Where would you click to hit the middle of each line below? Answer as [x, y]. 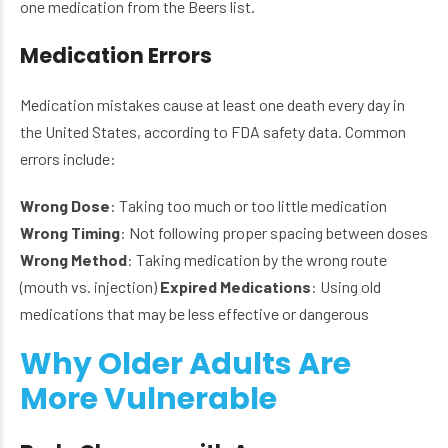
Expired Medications [235, 287]
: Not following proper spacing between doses [274, 233]
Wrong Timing [70, 233]
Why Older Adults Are [185, 364]
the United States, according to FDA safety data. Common [213, 132]
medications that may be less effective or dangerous [194, 314]
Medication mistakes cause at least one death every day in [212, 105]
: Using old [346, 287]
